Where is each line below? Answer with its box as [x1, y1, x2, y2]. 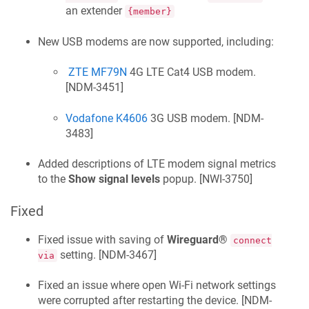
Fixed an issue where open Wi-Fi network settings [38, 279, 276, 292]
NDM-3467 [101, 248, 154, 261]
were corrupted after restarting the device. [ [38, 294, 244, 308]
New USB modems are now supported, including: [38, 34, 274, 48]
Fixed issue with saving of [38, 232, 167, 246]
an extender [66, 4, 125, 18]
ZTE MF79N [68, 66, 127, 79]
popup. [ [160, 172, 202, 186]
